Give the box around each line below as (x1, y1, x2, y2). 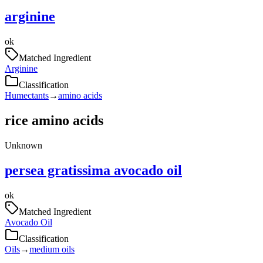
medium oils (29, 244, 75, 254)
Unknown (5, 140, 42, 151)
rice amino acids (5, 113, 103, 129)
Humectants (5, 90, 49, 101)
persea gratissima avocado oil (5, 163, 182, 178)
